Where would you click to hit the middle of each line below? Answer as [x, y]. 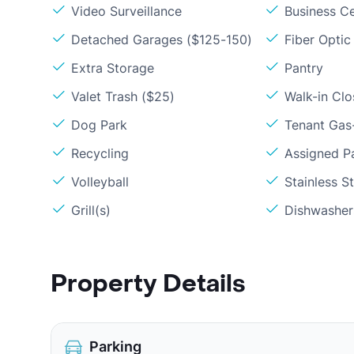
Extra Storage [113, 68]
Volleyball [100, 182]
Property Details [148, 284]
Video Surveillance [126, 11]
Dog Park [99, 125]
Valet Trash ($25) [123, 96]
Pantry [304, 68]
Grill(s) [91, 210]
